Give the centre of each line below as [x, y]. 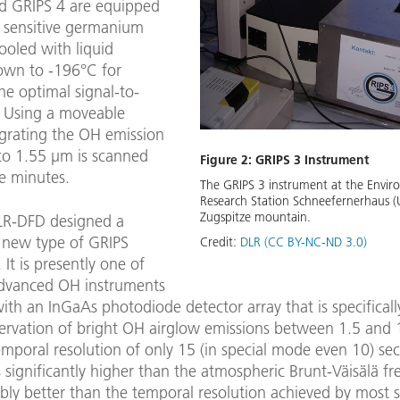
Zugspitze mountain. [255, 217]
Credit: [220, 242]
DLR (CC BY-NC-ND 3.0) [304, 242]
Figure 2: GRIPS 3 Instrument [284, 159]
